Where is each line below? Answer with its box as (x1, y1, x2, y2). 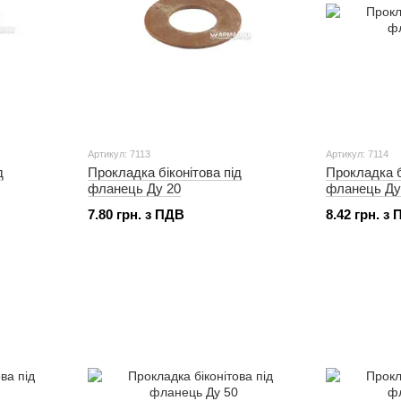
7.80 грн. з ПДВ (88, 207, 184, 222)
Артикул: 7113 (88, 149, 150, 159)
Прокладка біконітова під (88, 165, 242, 180)
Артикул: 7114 (326, 149, 388, 159)
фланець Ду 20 (88, 181, 181, 196)
